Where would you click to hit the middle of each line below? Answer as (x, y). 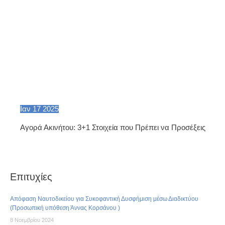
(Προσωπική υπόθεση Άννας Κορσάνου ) (65, 208)
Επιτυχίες (31, 177)
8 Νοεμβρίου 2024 (32, 220)
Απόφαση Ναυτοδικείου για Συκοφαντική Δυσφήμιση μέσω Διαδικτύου (104, 199)
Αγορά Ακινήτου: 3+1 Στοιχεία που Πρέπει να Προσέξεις (113, 128)
